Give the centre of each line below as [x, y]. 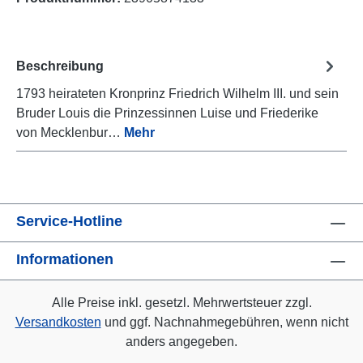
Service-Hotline [69, 222]
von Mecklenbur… [70, 133]
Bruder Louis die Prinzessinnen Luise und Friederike [167, 113]
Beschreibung [60, 66]
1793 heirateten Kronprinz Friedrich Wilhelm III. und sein [177, 94]
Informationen [65, 260]
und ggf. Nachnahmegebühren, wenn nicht [224, 322]
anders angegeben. [181, 342]
